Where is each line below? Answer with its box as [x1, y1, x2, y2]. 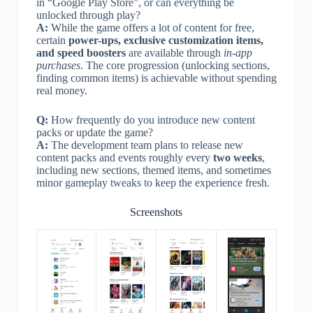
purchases [36, 59, 80, 71]
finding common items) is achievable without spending [36, 71, 277, 84]
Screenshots [130, 205, 183, 218]
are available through [125, 46, 224, 59]
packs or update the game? [36, 126, 153, 138]
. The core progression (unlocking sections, [80, 59, 270, 71]
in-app [223, 46, 252, 59]
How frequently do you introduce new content [48, 113, 255, 126]
